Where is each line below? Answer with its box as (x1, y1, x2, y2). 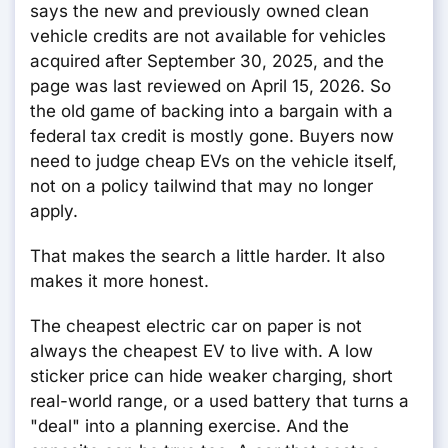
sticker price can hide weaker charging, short (30, 366, 393, 387)
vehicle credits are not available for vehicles (30, 26, 386, 47)
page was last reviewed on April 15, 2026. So (30, 76, 391, 97)
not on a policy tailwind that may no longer (30, 176, 373, 197)
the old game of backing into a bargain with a (30, 101, 393, 122)
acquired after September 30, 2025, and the (30, 51, 384, 72)
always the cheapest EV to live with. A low (30, 341, 373, 362)
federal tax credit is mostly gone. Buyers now (30, 126, 394, 147)
